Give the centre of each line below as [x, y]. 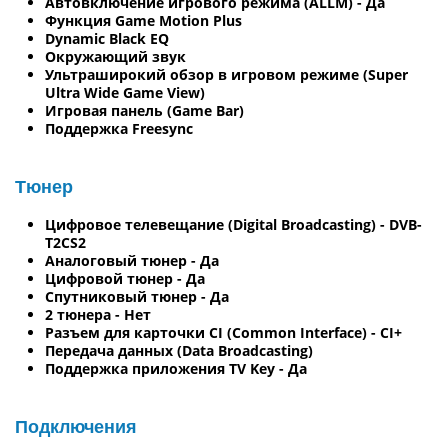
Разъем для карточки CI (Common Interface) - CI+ [223, 332]
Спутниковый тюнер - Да [137, 296]
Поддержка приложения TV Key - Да [176, 368]
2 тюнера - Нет [98, 314]
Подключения [76, 426]
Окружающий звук [115, 56]
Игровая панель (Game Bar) [144, 110]
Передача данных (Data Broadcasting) [179, 350]
